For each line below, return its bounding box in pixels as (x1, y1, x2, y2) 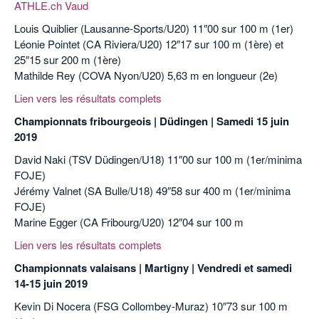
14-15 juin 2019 (14, 275, 88, 291)
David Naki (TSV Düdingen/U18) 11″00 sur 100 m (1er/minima (14, 151, 302, 167)
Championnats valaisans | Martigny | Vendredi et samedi (14, 259, 292, 276)
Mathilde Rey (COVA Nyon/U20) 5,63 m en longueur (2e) (14, 67, 278, 83)
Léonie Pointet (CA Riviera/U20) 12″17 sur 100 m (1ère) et (14, 36, 283, 51)
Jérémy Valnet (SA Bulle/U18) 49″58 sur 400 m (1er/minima (14, 182, 291, 198)
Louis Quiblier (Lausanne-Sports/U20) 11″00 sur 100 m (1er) (14, 20, 293, 36)
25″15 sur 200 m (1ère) (14, 51, 121, 67)
